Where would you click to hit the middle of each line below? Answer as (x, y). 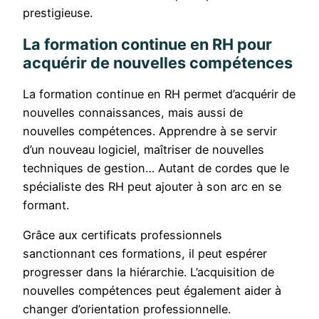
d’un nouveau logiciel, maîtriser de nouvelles (143, 149)
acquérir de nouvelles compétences (158, 62)
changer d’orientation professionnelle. (127, 309)
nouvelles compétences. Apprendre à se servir (150, 131)
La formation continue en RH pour (147, 44)
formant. (46, 205)
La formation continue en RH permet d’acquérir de (159, 94)
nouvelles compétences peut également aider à (152, 291)
